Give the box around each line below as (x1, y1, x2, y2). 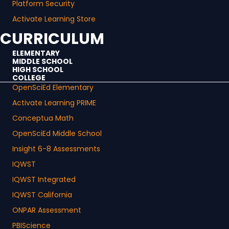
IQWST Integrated (12, 174, 76, 185)
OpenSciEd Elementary (12, 82, 94, 93)
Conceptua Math (12, 113, 74, 124)
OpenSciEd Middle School (12, 128, 102, 139)
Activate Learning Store (12, 14, 96, 25)
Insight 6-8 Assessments (12, 144, 100, 154)
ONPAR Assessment (12, 205, 81, 216)
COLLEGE (12, 73, 45, 83)
